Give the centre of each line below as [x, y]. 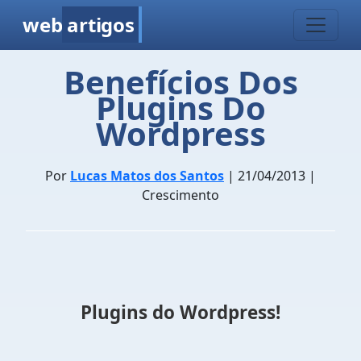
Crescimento [180, 195]
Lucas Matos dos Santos [147, 176]
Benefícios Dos [180, 82]
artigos [101, 25]
